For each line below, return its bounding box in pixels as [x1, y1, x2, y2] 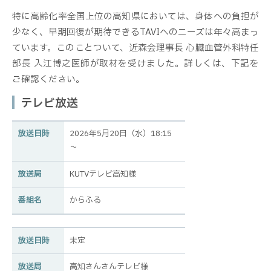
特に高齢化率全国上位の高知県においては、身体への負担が [12, 9, 259, 23]
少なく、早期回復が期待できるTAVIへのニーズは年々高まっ [12, 25, 259, 39]
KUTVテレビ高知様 [70, 168, 137, 180]
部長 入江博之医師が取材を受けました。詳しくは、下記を [12, 56, 259, 70]
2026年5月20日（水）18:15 [70, 128, 172, 140]
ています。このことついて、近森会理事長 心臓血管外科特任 [12, 41, 259, 54]
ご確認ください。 [12, 72, 85, 86]
